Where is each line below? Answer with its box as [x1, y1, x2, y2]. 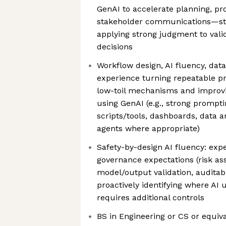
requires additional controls [97, 193, 204, 202]
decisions [97, 42, 133, 51]
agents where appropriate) [97, 124, 200, 133]
